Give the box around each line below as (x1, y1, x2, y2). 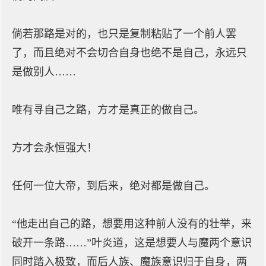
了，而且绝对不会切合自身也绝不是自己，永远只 (12, 47, 247, 59)
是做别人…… (12, 66, 76, 78)
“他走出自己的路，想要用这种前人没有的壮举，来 (12, 218, 252, 230)
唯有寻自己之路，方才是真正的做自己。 (12, 104, 204, 116)
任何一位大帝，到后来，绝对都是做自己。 (12, 180, 215, 192)
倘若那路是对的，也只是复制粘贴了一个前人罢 (12, 28, 236, 40)
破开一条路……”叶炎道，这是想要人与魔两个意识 (12, 237, 252, 249)
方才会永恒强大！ (12, 142, 97, 154)
